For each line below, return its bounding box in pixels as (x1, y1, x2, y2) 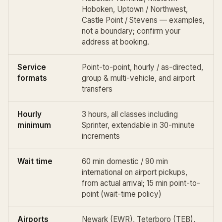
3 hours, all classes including (82, 110, 178, 119)
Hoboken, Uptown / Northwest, (82, 4, 188, 14)
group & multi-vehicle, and (82, 73, 173, 83)
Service (17, 62, 46, 72)
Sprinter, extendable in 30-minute (82, 120, 195, 130)
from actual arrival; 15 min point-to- (82, 178, 200, 188)
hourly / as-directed (134, 62, 201, 72)
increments (82, 131, 120, 141)
